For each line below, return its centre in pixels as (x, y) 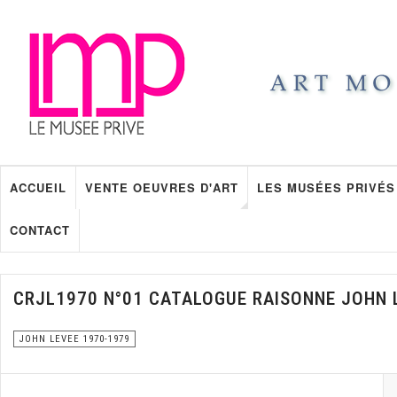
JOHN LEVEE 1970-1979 (74, 339)
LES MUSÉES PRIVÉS (326, 187)
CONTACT (40, 230)
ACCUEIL (38, 187)
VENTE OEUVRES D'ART (162, 187)
